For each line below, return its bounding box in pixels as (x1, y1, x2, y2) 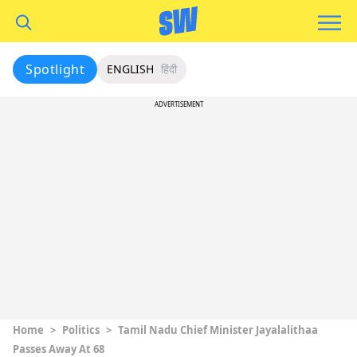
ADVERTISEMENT (154, 100, 203, 108)
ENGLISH (107, 61, 155, 76)
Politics (62, 323, 100, 337)
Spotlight (25, 61, 85, 78)
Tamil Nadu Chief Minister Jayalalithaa (118, 323, 318, 337)
